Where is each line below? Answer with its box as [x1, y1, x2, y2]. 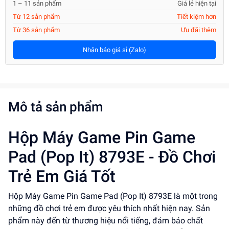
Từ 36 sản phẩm [13, 26, 60, 34]
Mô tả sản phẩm [8, 99, 103, 114]
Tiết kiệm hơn [177, 13, 216, 20]
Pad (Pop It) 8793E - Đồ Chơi [8, 147, 216, 167]
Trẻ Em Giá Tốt [8, 167, 116, 186]
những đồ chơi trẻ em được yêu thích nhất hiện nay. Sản [8, 203, 210, 213]
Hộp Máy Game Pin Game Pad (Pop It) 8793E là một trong [8, 191, 218, 201]
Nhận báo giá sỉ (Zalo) [83, 46, 146, 54]
